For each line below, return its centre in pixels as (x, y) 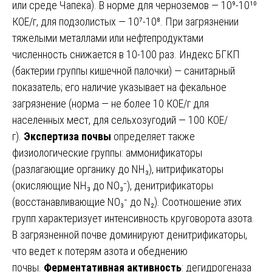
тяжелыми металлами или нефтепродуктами (108, 38)
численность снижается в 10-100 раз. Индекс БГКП (126, 54)
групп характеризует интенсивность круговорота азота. (133, 218)
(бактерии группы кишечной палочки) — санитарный (124, 70)
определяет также (153, 136)
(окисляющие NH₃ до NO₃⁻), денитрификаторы (113, 185)
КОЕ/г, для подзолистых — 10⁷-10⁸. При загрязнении (125, 21)
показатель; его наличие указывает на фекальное (119, 87)
